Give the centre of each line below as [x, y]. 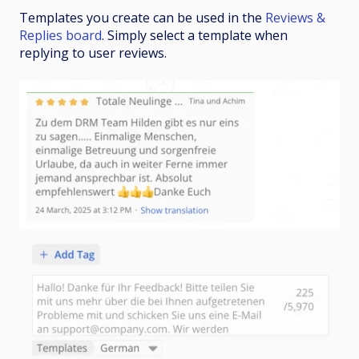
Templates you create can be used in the [142, 18]
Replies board [61, 36]
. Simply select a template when [195, 36]
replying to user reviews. [93, 53]
